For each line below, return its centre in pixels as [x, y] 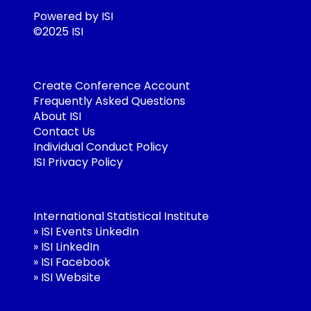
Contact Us [64, 131]
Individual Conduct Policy [101, 146]
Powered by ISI [73, 16]
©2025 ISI [58, 31]
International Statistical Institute [121, 216]
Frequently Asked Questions [109, 101]
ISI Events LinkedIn [90, 231]
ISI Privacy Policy [78, 162]
